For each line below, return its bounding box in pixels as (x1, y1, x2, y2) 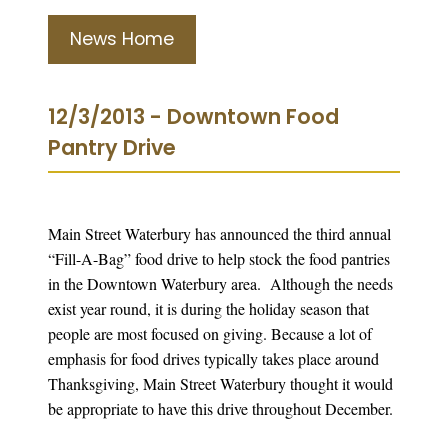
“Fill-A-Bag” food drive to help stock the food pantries (48, 247, 390, 269)
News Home (70, 26, 174, 51)
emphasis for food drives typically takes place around (48, 347, 379, 369)
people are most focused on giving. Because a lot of (48, 322, 372, 344)
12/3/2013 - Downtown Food (48, 101, 339, 131)
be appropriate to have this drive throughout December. (48, 397, 393, 419)
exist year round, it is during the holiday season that (48, 297, 369, 319)
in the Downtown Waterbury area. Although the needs (48, 272, 393, 294)
